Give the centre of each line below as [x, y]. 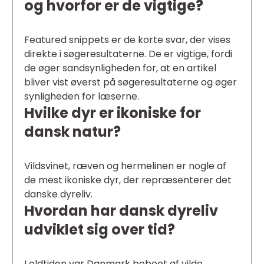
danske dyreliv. [58, 194]
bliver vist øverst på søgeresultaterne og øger [131, 82]
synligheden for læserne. [82, 97]
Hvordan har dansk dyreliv [121, 211]
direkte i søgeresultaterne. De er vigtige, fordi [128, 54]
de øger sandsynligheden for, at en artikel [120, 68]
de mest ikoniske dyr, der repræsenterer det [128, 180]
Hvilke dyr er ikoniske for [113, 113]
